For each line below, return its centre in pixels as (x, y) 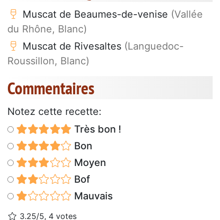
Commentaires (51, 88)
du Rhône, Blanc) (47, 29)
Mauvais (92, 196)
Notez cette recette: (55, 111)
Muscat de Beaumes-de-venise (95, 14)
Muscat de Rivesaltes (72, 46)
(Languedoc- (154, 46)
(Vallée (187, 14)
